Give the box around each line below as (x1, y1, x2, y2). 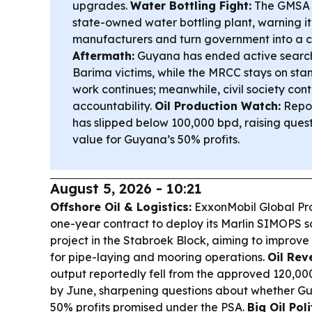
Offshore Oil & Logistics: (50, 200, 192, 214)
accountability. (72, 99, 155, 114)
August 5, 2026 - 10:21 (50, 180, 202, 198)
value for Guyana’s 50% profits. (72, 132, 240, 147)
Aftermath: (72, 49, 134, 63)
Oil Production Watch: (155, 99, 281, 114)
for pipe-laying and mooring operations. (50, 250, 267, 265)
